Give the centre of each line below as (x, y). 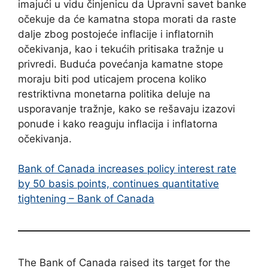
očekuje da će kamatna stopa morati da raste (127, 19)
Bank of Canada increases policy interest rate (127, 169)
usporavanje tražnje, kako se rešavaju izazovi (127, 109)
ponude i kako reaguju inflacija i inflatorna (118, 124)
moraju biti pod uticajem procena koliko (112, 79)
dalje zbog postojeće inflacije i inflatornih (116, 34)
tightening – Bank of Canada (86, 199)
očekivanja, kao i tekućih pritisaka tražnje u (121, 49)
